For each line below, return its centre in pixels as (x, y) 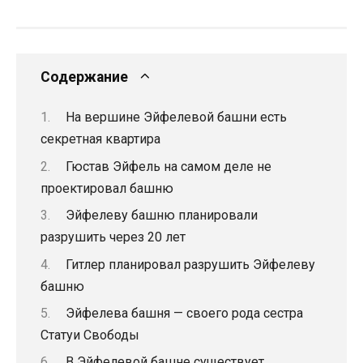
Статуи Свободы (90, 335)
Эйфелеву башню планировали (161, 216)
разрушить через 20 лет (113, 237)
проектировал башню (107, 188)
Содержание (84, 77)
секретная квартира (100, 139)
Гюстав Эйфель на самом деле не (168, 166)
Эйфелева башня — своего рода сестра (184, 313)
